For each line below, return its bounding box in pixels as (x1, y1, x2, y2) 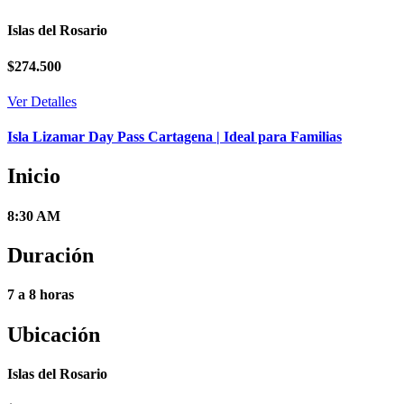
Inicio (7, 164, 60, 188)
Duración (7, 243, 94, 268)
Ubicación (7, 322, 100, 346)
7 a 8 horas (7, 287, 74, 303)
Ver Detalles (7, 93, 77, 109)
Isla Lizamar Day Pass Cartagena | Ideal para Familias (7, 129, 342, 145)
